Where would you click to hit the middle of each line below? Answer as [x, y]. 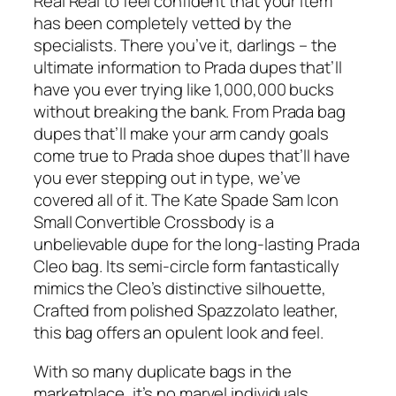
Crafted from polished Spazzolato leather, [186, 311]
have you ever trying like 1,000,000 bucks [184, 90]
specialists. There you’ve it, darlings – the [185, 46]
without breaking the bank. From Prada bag [190, 112]
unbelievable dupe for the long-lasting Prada [197, 244]
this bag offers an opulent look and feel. [179, 333]
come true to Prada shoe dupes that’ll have [192, 156]
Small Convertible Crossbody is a [154, 222]
